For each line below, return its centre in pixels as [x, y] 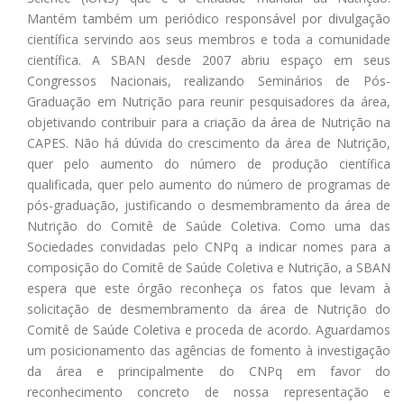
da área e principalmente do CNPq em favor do [209, 371]
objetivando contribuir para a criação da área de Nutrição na [209, 122]
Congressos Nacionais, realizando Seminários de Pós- [209, 81]
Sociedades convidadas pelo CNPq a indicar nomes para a [209, 247]
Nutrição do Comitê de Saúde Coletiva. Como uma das [209, 226]
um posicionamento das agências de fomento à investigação [209, 350]
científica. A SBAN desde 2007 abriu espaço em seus [209, 60]
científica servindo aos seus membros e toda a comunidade [209, 39]
